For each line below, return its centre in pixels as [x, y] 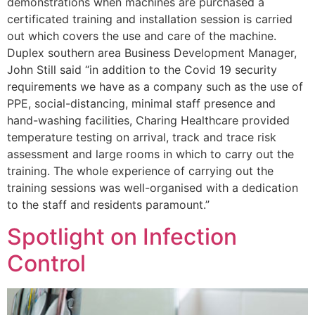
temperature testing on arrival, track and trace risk [142, 137]
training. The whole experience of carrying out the [140, 171]
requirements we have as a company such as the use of [155, 87]
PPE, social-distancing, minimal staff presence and [141, 104]
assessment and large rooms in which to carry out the [150, 154]
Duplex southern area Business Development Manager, [152, 53]
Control [46, 263]
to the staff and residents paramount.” [108, 205]
